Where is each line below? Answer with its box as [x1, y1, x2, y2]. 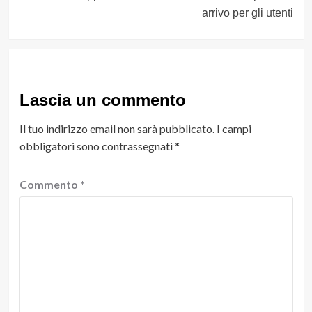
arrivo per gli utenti [201, 6, 293, 19]
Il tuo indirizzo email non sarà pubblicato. [19, 121, 214, 135]
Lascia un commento [19, 90, 186, 109]
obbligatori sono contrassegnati [19, 139, 175, 153]
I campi [216, 121, 251, 135]
